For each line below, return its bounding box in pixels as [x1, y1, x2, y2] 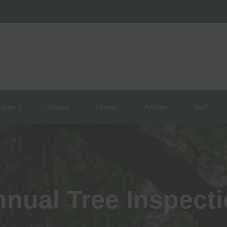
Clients [96, 103, 118, 111]
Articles [144, 103, 167, 111]
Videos [48, 103, 69, 111]
